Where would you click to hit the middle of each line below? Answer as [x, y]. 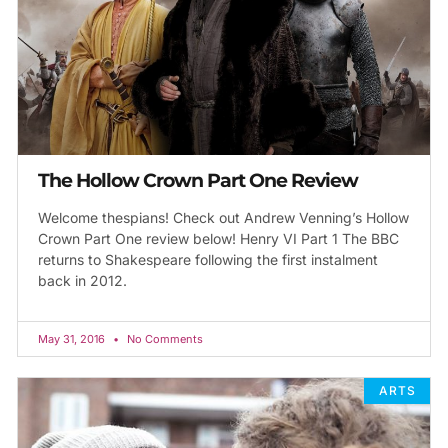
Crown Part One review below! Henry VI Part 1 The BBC [218, 238]
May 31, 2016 [73, 338]
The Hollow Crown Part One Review [198, 180]
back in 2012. [82, 280]
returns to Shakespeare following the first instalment [208, 259]
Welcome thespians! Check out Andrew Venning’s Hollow [223, 217]
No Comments [163, 338]
